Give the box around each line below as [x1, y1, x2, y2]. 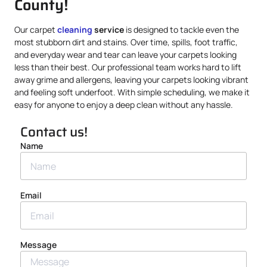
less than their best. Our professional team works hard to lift [14, 61, 241, 73]
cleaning [57, 24, 92, 35]
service [92, 24, 124, 35]
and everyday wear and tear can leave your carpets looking [14, 49, 237, 60]
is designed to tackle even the [124, 24, 239, 35]
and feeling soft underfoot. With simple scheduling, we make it [14, 86, 250, 98]
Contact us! [20, 122, 88, 143]
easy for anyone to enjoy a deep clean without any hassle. [14, 99, 233, 110]
